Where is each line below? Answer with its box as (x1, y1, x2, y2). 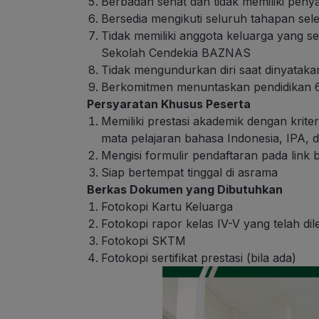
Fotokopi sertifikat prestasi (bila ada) (101, 251, 296, 266)
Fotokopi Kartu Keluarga (101, 199, 233, 214)
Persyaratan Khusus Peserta (87, 97, 253, 112)
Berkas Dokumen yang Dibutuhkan (87, 182, 286, 197)
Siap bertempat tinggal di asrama (101, 165, 278, 180)
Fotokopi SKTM (101, 234, 186, 249)
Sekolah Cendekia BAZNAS (101, 46, 251, 61)
